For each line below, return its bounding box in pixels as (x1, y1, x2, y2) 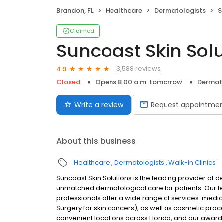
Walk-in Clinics (168, 158, 216, 167)
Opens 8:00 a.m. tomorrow (95, 77, 182, 87)
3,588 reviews (116, 64, 161, 74)
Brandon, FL (56, 6, 94, 16)
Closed (56, 77, 80, 87)
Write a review (74, 100, 123, 110)
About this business (56, 135, 136, 147)
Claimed (70, 27, 94, 35)
